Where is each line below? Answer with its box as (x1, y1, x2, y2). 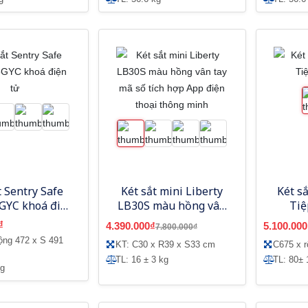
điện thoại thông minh (114, 226, 230, 242)
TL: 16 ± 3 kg (115, 254, 168, 265)
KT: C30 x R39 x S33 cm (115, 239, 215, 250)
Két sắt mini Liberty (121, 183, 223, 199)
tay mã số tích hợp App (113, 212, 232, 228)
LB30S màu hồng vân (118, 197, 227, 213)
